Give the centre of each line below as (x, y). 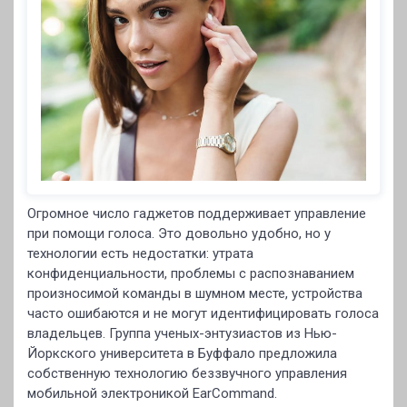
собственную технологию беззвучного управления (187, 373)
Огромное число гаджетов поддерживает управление (197, 213)
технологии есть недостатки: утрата (140, 253)
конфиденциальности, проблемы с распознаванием (191, 273)
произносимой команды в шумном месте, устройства (195, 293)
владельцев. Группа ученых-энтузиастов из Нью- (182, 333)
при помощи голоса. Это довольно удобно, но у (179, 233)
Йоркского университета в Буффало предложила (182, 353)
